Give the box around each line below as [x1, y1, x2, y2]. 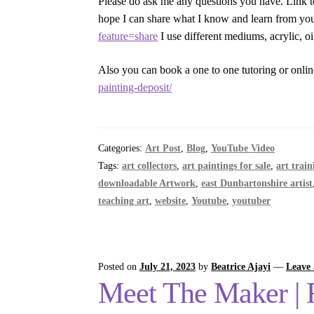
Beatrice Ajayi [211, 261, 271, 272]
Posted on [98, 261, 140, 272]
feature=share [98, 30, 158, 43]
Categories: [98, 143, 146, 154]
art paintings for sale [182, 161, 271, 172]
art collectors [122, 161, 177, 172]
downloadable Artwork [98, 178, 196, 189]
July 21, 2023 [139, 261, 196, 272]
